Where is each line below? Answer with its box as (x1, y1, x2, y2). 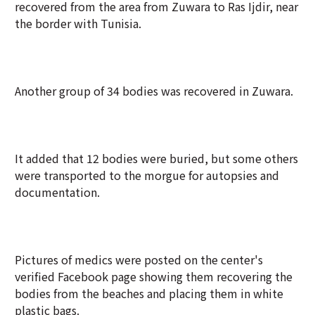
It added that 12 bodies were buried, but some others (15, 150, 298, 167)
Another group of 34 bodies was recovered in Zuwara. (15, 82, 293, 99)
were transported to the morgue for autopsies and (15, 167, 279, 184)
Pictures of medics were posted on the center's (15, 251, 263, 268)
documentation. (15, 184, 100, 200)
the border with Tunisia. (15, 15, 141, 32)
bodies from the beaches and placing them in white (15, 285, 283, 302)
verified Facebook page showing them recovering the (15, 268, 292, 285)
